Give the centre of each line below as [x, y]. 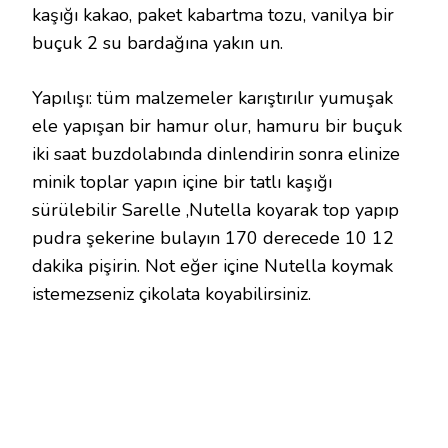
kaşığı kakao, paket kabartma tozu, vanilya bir [213, 15]
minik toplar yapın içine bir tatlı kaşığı [182, 182]
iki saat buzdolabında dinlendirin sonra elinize [216, 154]
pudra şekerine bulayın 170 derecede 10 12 [213, 238]
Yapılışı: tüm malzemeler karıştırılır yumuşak [212, 98]
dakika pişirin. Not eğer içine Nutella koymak [212, 266]
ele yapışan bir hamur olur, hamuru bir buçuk [217, 126]
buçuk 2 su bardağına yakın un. [157, 43]
